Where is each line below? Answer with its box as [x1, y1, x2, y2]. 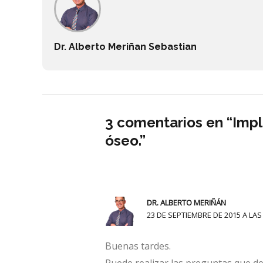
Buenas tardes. [104, 240, 171, 253]
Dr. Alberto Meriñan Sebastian [54, 41, 197, 53]
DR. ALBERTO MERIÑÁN [147, 197, 227, 208]
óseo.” [104, 132, 146, 150]
